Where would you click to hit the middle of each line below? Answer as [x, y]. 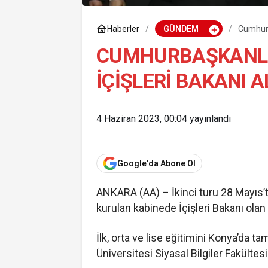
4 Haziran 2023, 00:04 [142, 119]
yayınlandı [209, 119]
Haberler [123, 29]
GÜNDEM [181, 29]
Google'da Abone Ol [156, 163]
